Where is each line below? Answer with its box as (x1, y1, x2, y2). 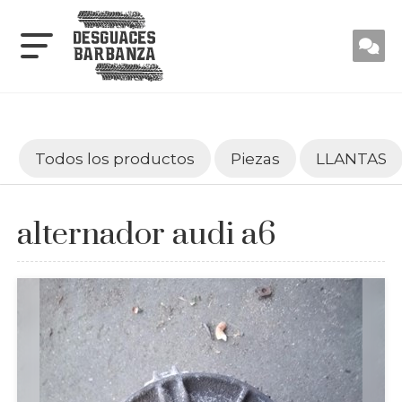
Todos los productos (34, 148, 195, 168)
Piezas (230, 148, 280, 168)
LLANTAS (315, 148, 387, 168)
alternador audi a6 (16, 214, 276, 255)
